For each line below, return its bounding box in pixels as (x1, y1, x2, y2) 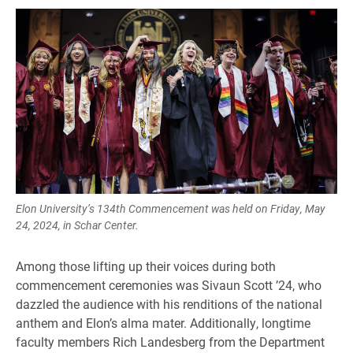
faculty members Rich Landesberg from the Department (16, 333, 325, 350)
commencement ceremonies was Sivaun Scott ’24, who (16, 276, 321, 293)
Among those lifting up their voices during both (16, 257, 276, 274)
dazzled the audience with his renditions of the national (16, 295, 322, 312)
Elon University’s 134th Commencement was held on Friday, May (16, 200, 325, 216)
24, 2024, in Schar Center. (16, 217, 139, 232)
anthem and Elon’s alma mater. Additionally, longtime (16, 314, 310, 331)
